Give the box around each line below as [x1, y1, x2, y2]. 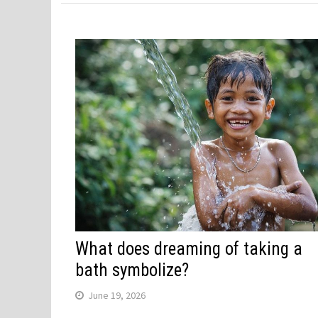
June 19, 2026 [88, 289, 146, 302]
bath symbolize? [75, 260, 190, 281]
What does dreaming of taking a [75, 238, 303, 260]
